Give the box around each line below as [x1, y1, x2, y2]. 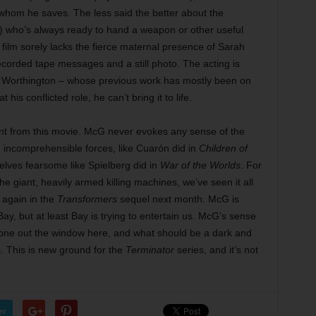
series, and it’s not [174, 244, 258, 255]
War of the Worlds [159, 159, 241, 171]
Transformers [56, 193, 117, 205]
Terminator [125, 244, 174, 255]
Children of [198, 142, 248, 154]
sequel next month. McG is [116, 193, 239, 205]
